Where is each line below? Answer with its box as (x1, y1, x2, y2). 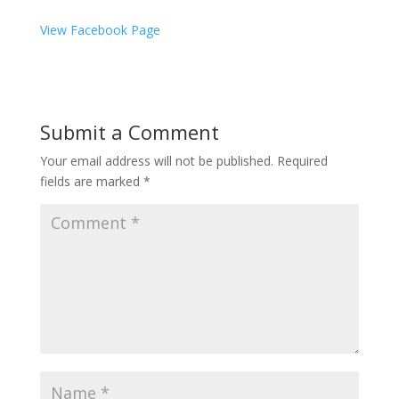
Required (276, 151, 328, 169)
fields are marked (39, 172, 143, 190)
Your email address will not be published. (39, 151, 273, 169)
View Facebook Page (39, 20, 160, 38)
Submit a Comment (39, 118, 219, 145)
